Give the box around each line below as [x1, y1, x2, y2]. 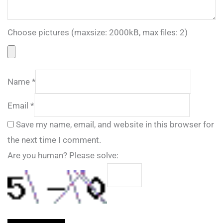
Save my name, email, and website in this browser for [16, 119, 214, 130]
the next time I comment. [7, 135, 101, 145]
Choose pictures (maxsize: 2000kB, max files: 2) [7, 27, 188, 38]
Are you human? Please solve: [7, 150, 118, 161]
